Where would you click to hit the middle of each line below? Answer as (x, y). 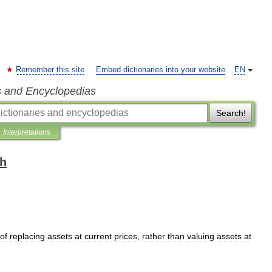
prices (126, 236)
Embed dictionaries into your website (161, 70)
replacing (27, 236)
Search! (231, 113)
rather (154, 236)
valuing (201, 236)
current (98, 236)
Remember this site (50, 70)
